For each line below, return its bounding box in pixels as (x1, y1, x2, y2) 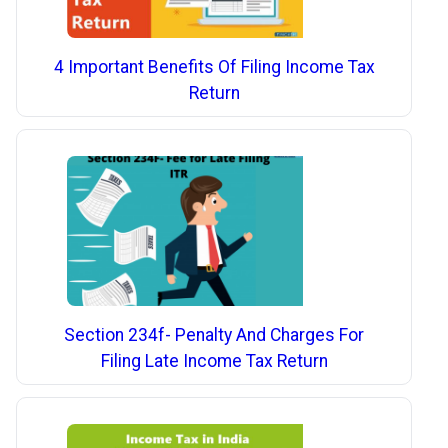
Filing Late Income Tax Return (100, 351, 328, 372)
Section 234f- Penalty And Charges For (64, 325, 365, 346)
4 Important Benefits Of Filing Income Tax (53, 57, 375, 78)
